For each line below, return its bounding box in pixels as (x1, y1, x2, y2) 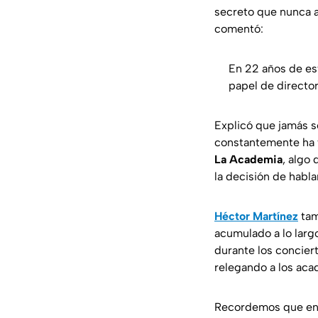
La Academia (214, 153, 283, 167)
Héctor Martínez (214, 209, 298, 224)
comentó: (214, 22, 263, 36)
